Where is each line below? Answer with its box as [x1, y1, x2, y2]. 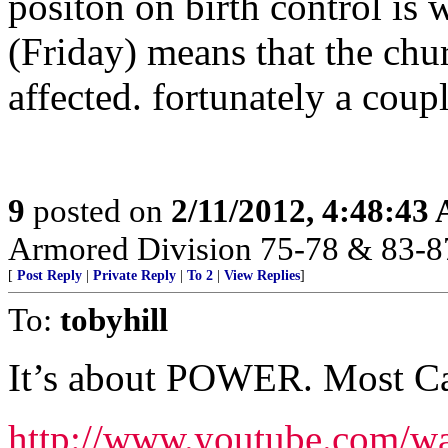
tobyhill [60, 301, 168, 338]
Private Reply [93, 268, 176, 283]
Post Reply [17, 268, 82, 283]
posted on [25, 192, 171, 229]
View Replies [224, 268, 300, 283]
